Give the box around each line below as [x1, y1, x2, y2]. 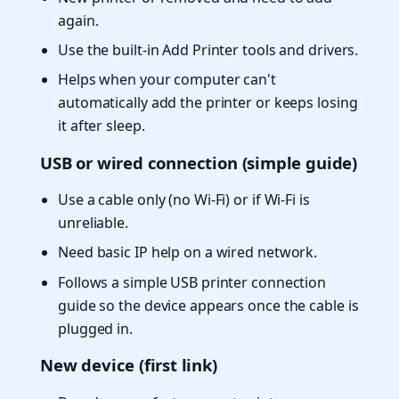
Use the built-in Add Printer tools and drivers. [58, 40, 359, 61]
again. [58, 10, 99, 30]
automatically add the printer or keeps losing [58, 93, 358, 113]
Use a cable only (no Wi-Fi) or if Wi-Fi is [58, 190, 310, 210]
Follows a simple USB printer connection [58, 272, 327, 292]
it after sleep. [58, 116, 145, 136]
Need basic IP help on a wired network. [58, 242, 318, 263]
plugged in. [58, 318, 133, 338]
